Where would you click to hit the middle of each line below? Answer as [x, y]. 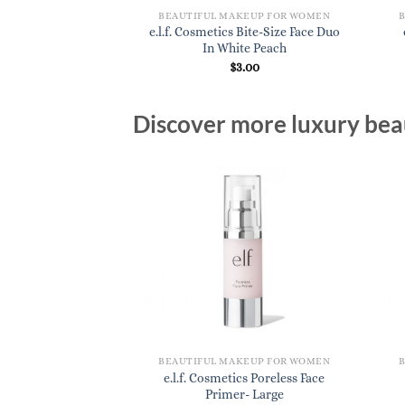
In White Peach [244, 48]
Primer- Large [244, 395]
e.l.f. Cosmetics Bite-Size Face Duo [244, 32]
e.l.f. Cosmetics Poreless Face [245, 378]
